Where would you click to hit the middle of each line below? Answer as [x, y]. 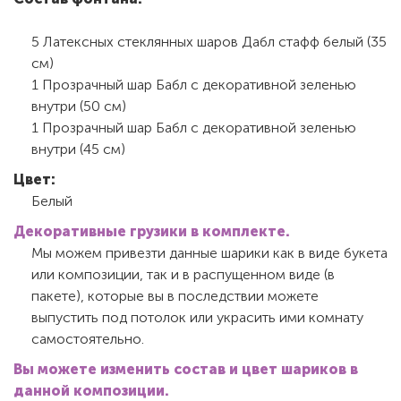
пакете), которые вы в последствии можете [175, 295]
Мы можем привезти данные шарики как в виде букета [209, 252]
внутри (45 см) [78, 149]
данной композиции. [91, 390]
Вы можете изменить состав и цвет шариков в [186, 369]
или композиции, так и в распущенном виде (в [183, 274]
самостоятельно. [88, 338]
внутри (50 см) [79, 106]
